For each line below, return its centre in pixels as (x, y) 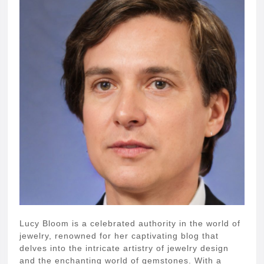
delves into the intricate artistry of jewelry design (124, 248)
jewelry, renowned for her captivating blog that (119, 236)
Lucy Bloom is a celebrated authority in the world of (130, 224)
